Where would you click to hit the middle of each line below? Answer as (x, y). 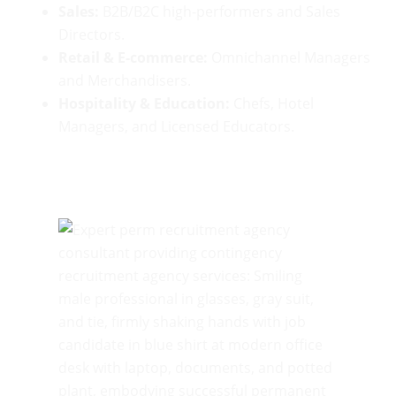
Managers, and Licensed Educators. (176, 127)
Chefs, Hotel (272, 104)
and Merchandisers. (125, 81)
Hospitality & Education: (144, 104)
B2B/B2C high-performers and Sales (220, 12)
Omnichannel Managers (289, 58)
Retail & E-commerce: (133, 58)
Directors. (91, 35)
